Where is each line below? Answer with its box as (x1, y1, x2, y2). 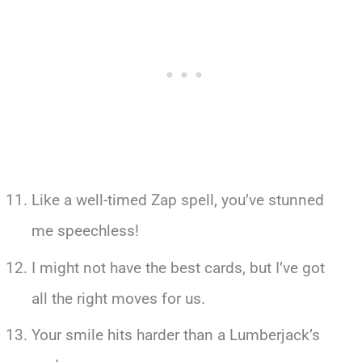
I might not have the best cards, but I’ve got (31, 258, 325, 277)
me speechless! (31, 221, 139, 241)
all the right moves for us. (31, 288, 205, 308)
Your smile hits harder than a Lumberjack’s (31, 326, 320, 345)
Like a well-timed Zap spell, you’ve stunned (31, 191, 324, 210)
